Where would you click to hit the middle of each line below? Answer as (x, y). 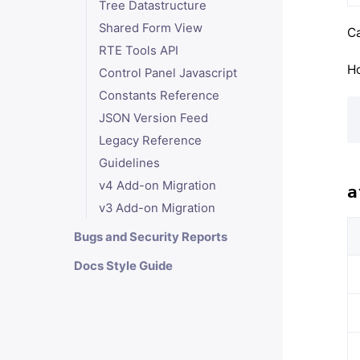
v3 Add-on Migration (157, 208)
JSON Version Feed (153, 118)
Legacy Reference (150, 141)
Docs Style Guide (123, 266)
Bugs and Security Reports (151, 237)
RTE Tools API (138, 51)
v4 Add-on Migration (157, 186)
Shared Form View (150, 28)
